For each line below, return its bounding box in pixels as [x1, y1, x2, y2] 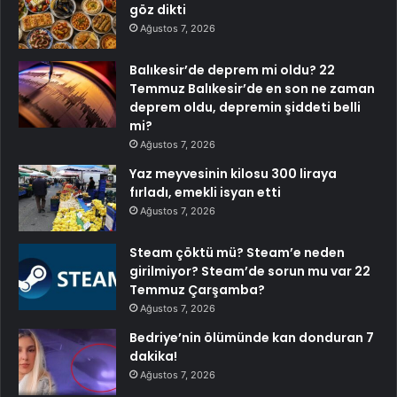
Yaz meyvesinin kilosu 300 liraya [129, 164, 337, 183]
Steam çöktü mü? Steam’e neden [129, 243, 345, 261]
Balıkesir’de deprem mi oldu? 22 [129, 60, 335, 79]
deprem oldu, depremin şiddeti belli [129, 97, 361, 116]
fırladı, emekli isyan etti [129, 183, 281, 201]
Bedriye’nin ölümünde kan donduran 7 [129, 328, 374, 346]
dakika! [129, 346, 177, 365]
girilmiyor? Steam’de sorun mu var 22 [129, 261, 370, 280]
